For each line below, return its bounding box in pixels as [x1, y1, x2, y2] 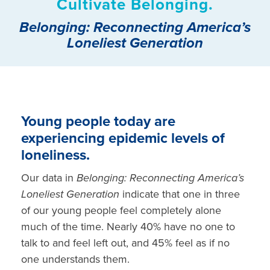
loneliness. [21, 146, 93, 165]
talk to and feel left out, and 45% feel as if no [21, 236, 230, 250]
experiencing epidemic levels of [21, 130, 225, 148]
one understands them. [21, 253, 130, 266]
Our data [21, 171, 62, 185]
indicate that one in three [122, 187, 240, 201]
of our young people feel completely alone [21, 204, 221, 218]
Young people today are [21, 113, 175, 131]
